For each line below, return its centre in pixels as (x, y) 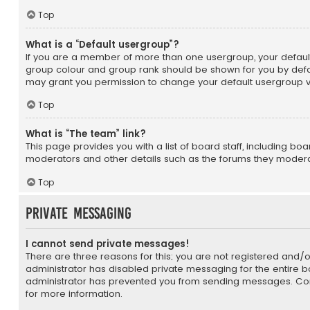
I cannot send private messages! (108, 244)
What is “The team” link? (86, 134)
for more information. (74, 293)
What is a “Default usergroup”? (102, 44)
